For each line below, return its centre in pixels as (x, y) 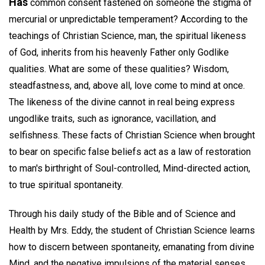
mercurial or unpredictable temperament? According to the (128, 19)
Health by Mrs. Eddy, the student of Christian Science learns (132, 230)
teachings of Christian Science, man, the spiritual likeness (127, 36)
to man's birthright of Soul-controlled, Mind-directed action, (130, 168)
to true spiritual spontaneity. (66, 185)
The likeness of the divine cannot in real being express (122, 102)
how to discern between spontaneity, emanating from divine (132, 247)
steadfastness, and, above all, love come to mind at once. (127, 85)
